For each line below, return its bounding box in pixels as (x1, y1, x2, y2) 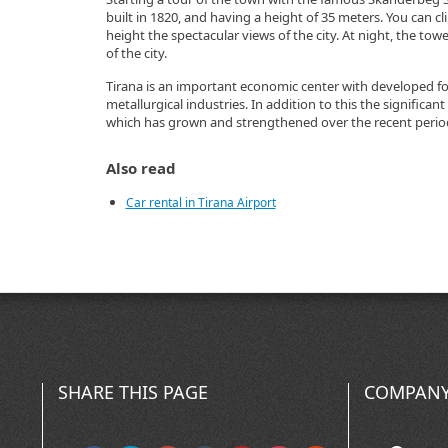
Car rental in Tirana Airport (125, 194, 276, 211)
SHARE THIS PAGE (57, 380, 208, 404)
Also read (105, 158, 176, 178)
